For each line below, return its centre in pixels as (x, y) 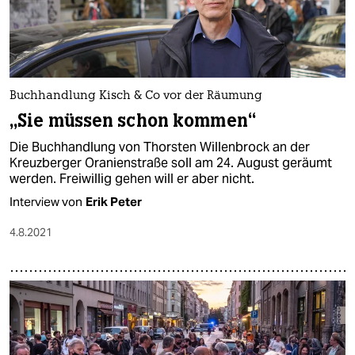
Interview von (46, 201)
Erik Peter (114, 201)
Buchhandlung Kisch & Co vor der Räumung (136, 96)
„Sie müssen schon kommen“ (133, 120)
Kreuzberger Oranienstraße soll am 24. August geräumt (171, 162)
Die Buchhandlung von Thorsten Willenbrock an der (160, 147)
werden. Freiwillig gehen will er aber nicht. (132, 178)
